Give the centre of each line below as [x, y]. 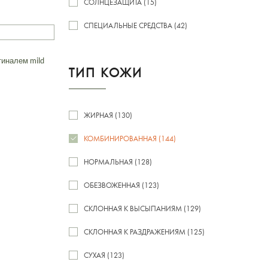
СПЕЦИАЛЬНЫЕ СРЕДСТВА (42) [135, 25]
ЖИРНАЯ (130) [108, 115]
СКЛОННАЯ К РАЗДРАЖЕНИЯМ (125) [144, 232]
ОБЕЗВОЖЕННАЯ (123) [121, 185]
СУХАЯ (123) [104, 255]
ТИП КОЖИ [106, 72]
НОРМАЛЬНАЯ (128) [118, 162]
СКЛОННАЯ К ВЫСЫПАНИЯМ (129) [142, 208]
